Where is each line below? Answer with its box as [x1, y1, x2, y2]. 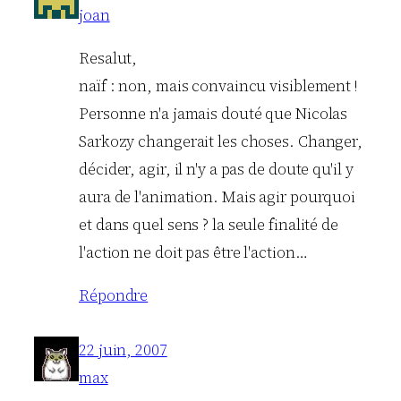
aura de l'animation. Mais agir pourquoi [79, 185, 356, 208]
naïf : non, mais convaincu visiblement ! [79, 74, 357, 97]
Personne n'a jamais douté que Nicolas [79, 102, 348, 124]
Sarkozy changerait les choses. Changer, [79, 130, 363, 152]
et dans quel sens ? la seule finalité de [79, 213, 338, 235]
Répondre [79, 285, 149, 307]
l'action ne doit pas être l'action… [79, 241, 308, 263]
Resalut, [79, 47, 138, 69]
